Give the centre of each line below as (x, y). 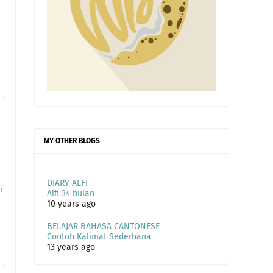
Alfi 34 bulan (71, 193)
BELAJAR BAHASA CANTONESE (103, 226)
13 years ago (71, 247)
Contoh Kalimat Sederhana (99, 237)
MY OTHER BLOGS (72, 141)
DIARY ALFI (67, 183)
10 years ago (71, 204)
